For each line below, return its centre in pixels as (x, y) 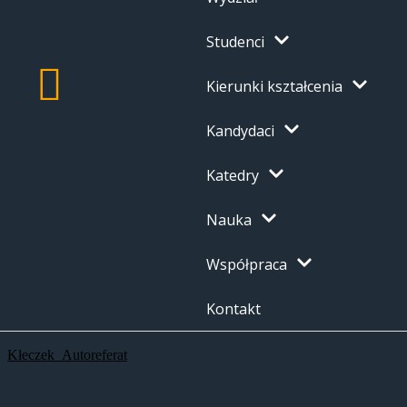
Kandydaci (240, 131)
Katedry (233, 176)
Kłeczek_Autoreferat (67, 354)
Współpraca (247, 265)
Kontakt (233, 308)
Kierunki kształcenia (274, 87)
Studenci (235, 42)
